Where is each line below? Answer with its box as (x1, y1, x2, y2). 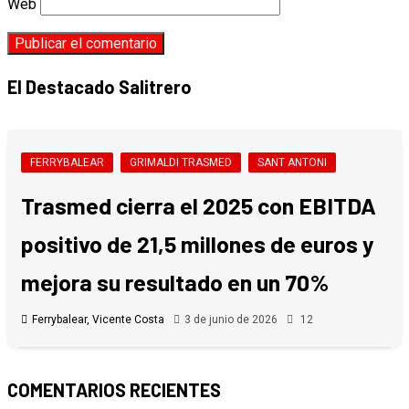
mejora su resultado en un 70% (21, 267, 329, 296)
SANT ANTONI (257, 155, 327, 169)
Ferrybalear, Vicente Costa (32, 312, 164, 326)
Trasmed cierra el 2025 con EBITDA (21, 191, 376, 219)
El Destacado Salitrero (7, 75, 192, 98)
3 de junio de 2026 (184, 312, 278, 326)
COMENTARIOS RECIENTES (7, 378, 221, 401)
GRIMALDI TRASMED (130, 155, 232, 169)
